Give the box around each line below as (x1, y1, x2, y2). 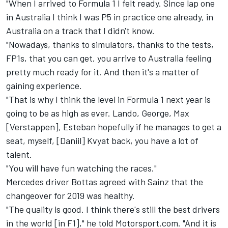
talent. (6, 149, 32, 160)
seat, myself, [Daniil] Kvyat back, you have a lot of (6, 135, 198, 147)
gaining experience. (6, 80, 82, 92)
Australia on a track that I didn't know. (6, 25, 155, 37)
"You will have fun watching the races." (6, 162, 157, 174)
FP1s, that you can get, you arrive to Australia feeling (6, 52, 211, 64)
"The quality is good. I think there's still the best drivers (6, 204, 220, 215)
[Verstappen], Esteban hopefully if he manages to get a (6, 121, 221, 133)
